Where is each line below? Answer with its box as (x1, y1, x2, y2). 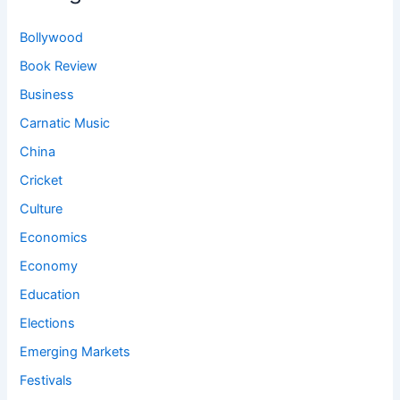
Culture (20, 201, 63, 218)
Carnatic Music (20, 115, 111, 132)
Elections (20, 314, 76, 331)
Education (20, 286, 81, 303)
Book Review (20, 58, 98, 75)
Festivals (20, 371, 73, 388)
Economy (20, 257, 79, 274)
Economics (20, 229, 88, 246)
